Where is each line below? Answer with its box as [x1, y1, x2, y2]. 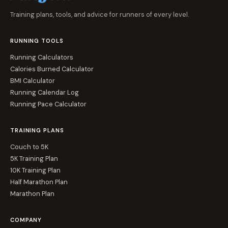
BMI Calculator [10, 76, 55, 85]
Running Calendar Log [10, 88, 79, 97]
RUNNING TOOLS [10, 37, 64, 44]
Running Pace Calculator [10, 100, 87, 108]
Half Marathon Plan [10, 178, 68, 186]
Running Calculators [10, 53, 73, 62]
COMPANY [10, 216, 42, 223]
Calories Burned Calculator [10, 65, 94, 73]
